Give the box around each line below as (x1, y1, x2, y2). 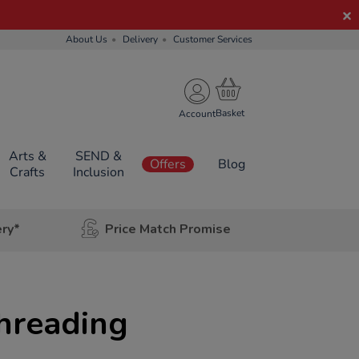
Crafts (10, 163, 46, 181)
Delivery (123, 33, 158, 46)
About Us (66, 33, 107, 46)
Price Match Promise (104, 220, 231, 238)
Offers (150, 155, 186, 173)
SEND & (75, 147, 122, 165)
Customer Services (173, 33, 252, 46)
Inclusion (72, 163, 124, 181)
